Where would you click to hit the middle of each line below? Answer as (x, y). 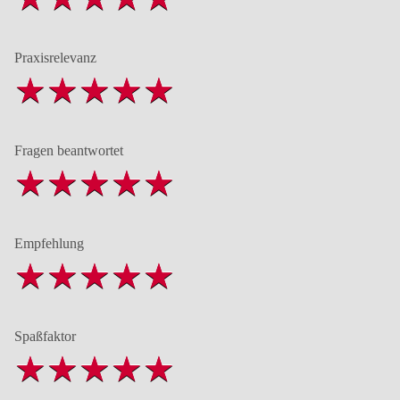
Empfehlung (49, 243)
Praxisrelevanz (55, 57)
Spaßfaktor (45, 336)
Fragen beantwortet (69, 150)
